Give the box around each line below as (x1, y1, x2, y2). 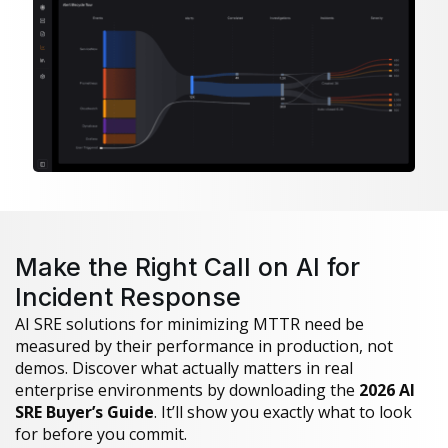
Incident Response (15, 282, 241, 313)
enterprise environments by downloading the (15, 379, 359, 402)
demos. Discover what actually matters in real (15, 357, 353, 380)
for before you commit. (15, 423, 187, 446)
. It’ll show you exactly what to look (154, 401, 412, 424)
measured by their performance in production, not (15, 335, 393, 358)
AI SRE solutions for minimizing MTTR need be (15, 313, 364, 336)
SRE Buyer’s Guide (15, 401, 154, 424)
